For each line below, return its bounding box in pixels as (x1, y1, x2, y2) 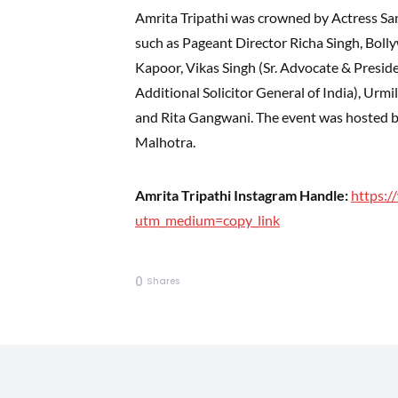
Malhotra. (135, 133, 195, 150)
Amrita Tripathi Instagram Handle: (135, 187, 348, 203)
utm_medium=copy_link (135, 211, 280, 228)
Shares (146, 275, 179, 288)
